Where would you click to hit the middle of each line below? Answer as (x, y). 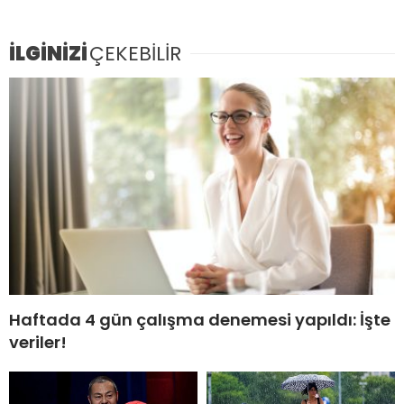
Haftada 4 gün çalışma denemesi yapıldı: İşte (200, 320)
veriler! (38, 343)
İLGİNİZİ (48, 54)
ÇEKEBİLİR (135, 54)
